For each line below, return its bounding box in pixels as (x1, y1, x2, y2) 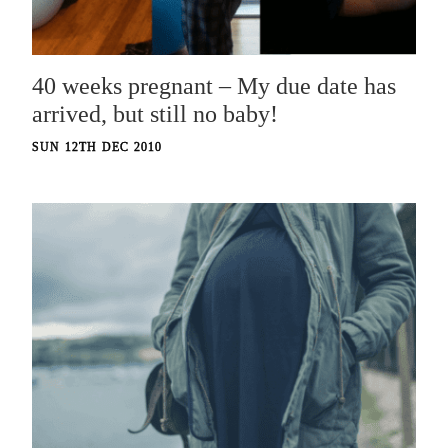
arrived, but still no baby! (32, 101, 278, 128)
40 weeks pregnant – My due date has (32, 73, 396, 100)
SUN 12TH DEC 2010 (32, 140, 163, 155)
